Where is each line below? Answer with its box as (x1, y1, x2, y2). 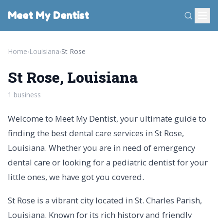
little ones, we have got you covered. (8, 171, 144, 182)
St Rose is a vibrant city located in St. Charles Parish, (8, 195, 202, 206)
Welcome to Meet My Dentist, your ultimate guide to (8, 113, 206, 124)
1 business (8, 90, 41, 99)
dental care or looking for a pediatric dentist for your (8, 157, 208, 168)
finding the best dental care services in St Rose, (8, 127, 184, 139)
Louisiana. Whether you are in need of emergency (8, 142, 195, 153)
